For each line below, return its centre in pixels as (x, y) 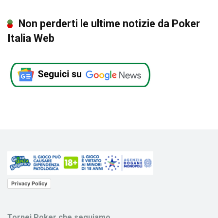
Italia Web (31, 38)
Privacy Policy (29, 184)
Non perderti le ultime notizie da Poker (109, 23)
